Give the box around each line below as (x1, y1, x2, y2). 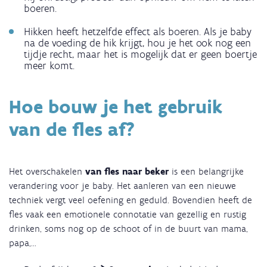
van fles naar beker (85, 165, 169, 177)
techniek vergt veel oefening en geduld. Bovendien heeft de (9, 194, 252, 206)
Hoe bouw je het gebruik (9, 95, 222, 118)
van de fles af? (9, 117, 135, 141)
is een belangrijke (169, 165, 244, 177)
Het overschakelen (9, 165, 85, 177)
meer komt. (24, 58, 74, 72)
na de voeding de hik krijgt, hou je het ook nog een (24, 36, 251, 49)
